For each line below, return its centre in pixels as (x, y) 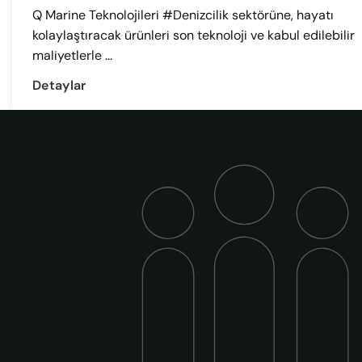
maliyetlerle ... (72, 55)
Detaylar (59, 86)
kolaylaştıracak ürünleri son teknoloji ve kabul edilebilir (194, 35)
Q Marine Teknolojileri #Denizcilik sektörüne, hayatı (183, 15)
